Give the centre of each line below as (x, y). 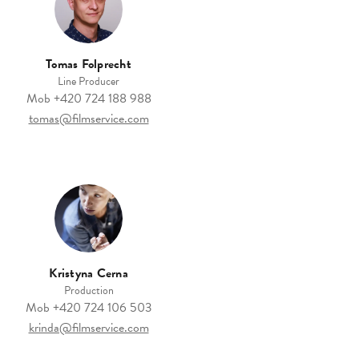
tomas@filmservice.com (89, 119)
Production (89, 291)
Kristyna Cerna (89, 274)
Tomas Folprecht (89, 65)
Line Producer (89, 82)
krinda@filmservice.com (89, 328)
